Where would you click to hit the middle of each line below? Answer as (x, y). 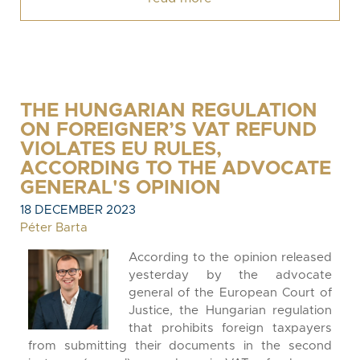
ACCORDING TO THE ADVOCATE (176, 169)
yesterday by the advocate (230, 275)
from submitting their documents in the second (180, 346)
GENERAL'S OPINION (121, 188)
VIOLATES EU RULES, (121, 149)
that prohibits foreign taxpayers (230, 328)
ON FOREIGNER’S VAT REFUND (168, 130)
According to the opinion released (230, 258)
